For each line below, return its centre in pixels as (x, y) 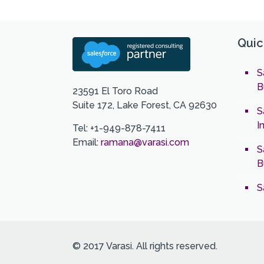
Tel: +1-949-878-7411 (119, 128)
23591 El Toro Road (115, 91)
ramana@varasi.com (145, 142)
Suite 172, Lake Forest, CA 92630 (145, 105)
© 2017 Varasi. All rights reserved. (145, 246)
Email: (87, 142)
